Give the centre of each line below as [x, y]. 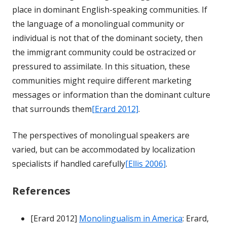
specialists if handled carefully [69, 163]
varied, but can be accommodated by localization [104, 149]
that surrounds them [52, 109]
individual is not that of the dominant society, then [107, 38]
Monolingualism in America [131, 218]
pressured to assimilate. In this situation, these [101, 66]
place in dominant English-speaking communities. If [110, 9]
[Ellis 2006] [145, 163]
